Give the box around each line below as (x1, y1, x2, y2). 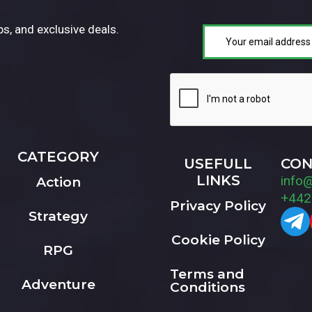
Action (36, 173, 81, 190)
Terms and (170, 265, 244, 282)
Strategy (29, 208, 88, 224)
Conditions (170, 279, 245, 295)
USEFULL (184, 155, 253, 172)
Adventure (21, 276, 95, 292)
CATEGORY (17, 148, 100, 165)
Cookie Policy (171, 231, 265, 248)
